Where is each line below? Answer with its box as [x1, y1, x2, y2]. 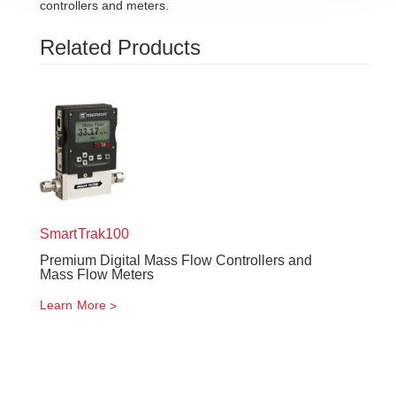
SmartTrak [40, 226, 105, 241]
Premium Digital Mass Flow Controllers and [40, 253, 312, 268]
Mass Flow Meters [40, 267, 154, 282]
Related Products [40, 35, 201, 59]
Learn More [40, 298, 106, 312]
